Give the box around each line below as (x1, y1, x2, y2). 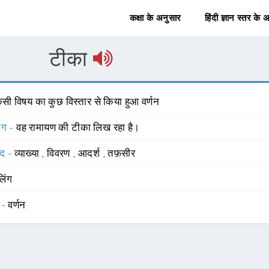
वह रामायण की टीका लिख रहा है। (16, 121, 140, 133)
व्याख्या (14, 147, 42, 159)
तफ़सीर (107, 147, 136, 159)
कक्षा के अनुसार (129, 13, 181, 23)
